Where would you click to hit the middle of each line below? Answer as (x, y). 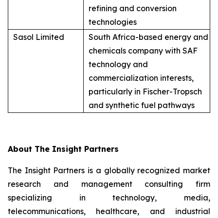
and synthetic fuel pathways (142, 105)
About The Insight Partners (63, 149)
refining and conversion (133, 8)
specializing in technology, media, (109, 197)
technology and (118, 64)
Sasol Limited (39, 37)
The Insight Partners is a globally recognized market (109, 170)
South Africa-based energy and (148, 37)
